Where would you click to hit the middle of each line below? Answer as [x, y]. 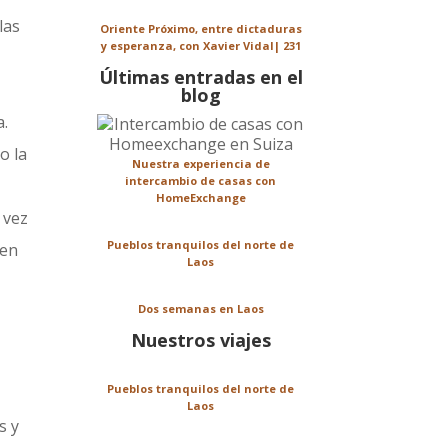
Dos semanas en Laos [200, 309]
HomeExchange [200, 198]
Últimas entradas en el [200, 77]
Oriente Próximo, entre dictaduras [200, 29]
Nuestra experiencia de [200, 164]
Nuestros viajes [200, 340]
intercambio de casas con [201, 181]
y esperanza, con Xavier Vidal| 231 [200, 46]
